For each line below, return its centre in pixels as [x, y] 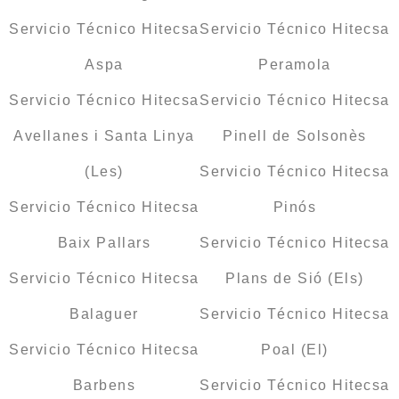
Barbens [104, 386]
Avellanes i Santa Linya [104, 136]
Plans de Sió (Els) [295, 279]
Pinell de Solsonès [295, 136]
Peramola [295, 65]
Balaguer [104, 314]
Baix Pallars [104, 243]
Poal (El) [295, 350]
